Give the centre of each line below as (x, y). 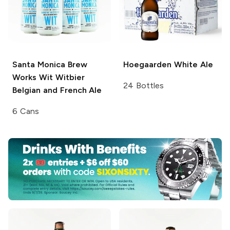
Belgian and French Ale (57, 90)
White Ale (192, 64)
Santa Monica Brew (50, 64)
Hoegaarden (147, 64)
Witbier (69, 77)
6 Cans (26, 111)
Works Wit (33, 77)
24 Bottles (143, 85)
